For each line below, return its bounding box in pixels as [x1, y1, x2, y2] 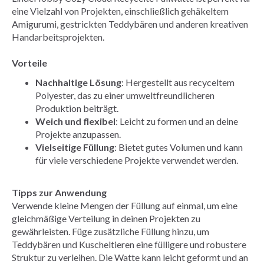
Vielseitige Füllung [35, 141, 114, 153]
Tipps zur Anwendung [12, 186, 107, 198]
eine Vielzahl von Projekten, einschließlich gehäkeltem [12, 5, 229, 16]
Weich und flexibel [35, 115, 115, 127]
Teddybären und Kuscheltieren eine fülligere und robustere [12, 238, 246, 250]
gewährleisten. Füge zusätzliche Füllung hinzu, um [12, 225, 209, 237]
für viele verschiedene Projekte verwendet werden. [35, 154, 238, 166]
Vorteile [12, 57, 47, 68]
